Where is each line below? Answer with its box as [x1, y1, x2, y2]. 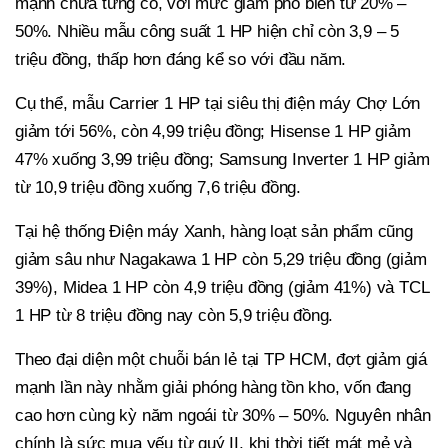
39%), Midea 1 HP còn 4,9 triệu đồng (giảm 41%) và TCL [15, 278, 429, 298]
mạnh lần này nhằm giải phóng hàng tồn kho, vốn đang [15, 378, 411, 398]
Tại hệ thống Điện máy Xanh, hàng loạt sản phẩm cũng [15, 222, 413, 242]
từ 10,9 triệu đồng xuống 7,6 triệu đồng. [15, 178, 302, 198]
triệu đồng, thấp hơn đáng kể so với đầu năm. [15, 50, 347, 70]
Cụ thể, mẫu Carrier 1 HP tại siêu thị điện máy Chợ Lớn [15, 94, 421, 114]
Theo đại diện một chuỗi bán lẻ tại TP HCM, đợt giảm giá [15, 350, 427, 370]
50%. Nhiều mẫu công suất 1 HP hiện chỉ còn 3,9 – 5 [15, 22, 399, 42]
